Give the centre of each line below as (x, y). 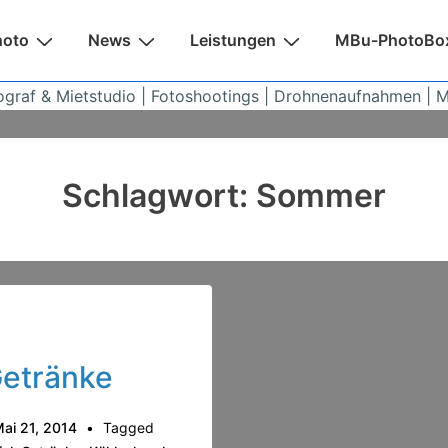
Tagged (128, 427)
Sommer (320, 195)
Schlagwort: (158, 195)
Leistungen (233, 40)
